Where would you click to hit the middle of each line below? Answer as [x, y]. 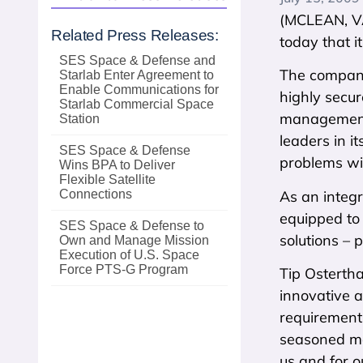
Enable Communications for [139, 90]
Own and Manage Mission [134, 240]
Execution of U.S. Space [129, 255]
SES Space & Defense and [137, 60]
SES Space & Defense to [132, 226]
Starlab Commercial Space [137, 104]
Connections [96, 194]
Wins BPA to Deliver [117, 165]
